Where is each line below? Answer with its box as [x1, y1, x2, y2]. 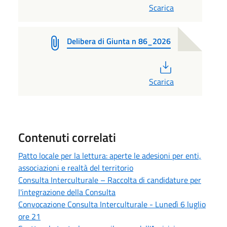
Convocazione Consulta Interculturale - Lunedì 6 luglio [18, 198, 206, 210]
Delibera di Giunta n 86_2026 [67, 34, 171, 47]
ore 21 [18, 210, 41, 222]
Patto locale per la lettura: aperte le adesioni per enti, [18, 149, 201, 162]
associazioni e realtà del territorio [18, 161, 133, 174]
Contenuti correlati [18, 128, 116, 146]
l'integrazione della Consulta [18, 185, 116, 198]
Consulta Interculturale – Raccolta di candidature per [18, 173, 201, 186]
